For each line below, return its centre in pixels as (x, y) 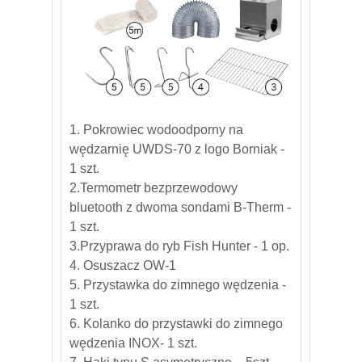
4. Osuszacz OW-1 (123, 265)
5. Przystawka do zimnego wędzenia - (178, 284)
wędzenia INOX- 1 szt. (133, 343)
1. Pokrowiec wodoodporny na (156, 129)
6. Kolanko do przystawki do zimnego (176, 323)
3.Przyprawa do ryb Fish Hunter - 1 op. (179, 246)
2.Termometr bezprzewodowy (154, 187)
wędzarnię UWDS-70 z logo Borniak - (177, 149)
